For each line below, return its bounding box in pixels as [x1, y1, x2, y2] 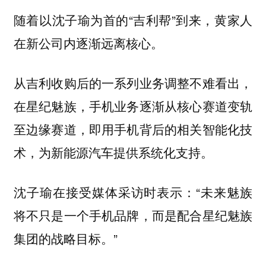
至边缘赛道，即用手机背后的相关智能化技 [13, 119, 253, 138]
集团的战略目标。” [13, 229, 118, 247]
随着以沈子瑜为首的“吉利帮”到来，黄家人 [13, 11, 253, 29]
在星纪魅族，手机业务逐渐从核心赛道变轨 [13, 96, 253, 115]
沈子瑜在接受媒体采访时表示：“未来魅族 [13, 182, 253, 201]
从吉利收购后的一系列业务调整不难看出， [13, 73, 253, 91]
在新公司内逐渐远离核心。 [13, 34, 163, 52]
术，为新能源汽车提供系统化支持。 [13, 142, 213, 161]
